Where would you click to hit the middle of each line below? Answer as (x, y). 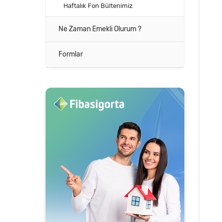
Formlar (71, 54)
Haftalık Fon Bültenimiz (98, 6)
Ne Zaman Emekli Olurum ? (100, 29)
